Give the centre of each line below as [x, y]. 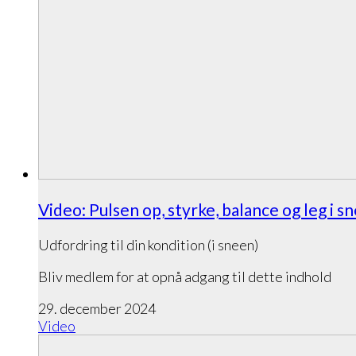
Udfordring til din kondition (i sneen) [148, 245]
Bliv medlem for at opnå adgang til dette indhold [185, 277]
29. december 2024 [97, 309]
